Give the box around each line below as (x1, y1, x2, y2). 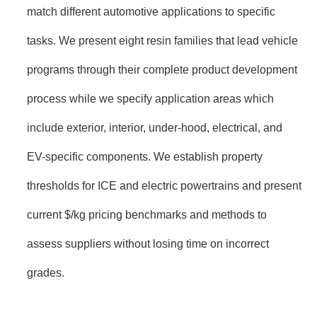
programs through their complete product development (27, 62, 297, 76)
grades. (27, 265, 64, 279)
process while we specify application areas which (27, 91, 274, 105)
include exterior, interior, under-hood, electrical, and (27, 120, 282, 134)
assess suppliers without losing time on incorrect (27, 236, 269, 250)
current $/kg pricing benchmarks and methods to (27, 207, 267, 221)
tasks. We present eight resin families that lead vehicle (27, 33, 298, 47)
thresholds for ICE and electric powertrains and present (27, 178, 301, 192)
